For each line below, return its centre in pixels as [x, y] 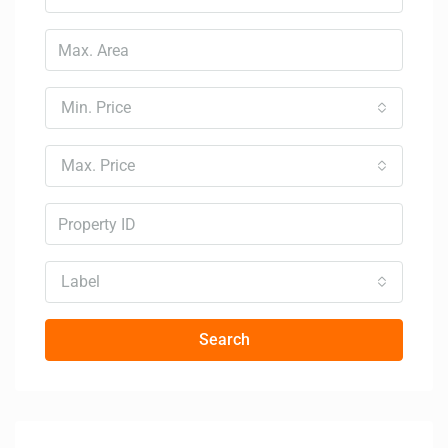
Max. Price [98, 166]
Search [224, 340]
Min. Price [96, 108]
